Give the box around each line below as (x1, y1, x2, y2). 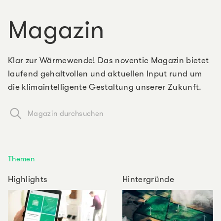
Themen (8, 154, 35, 163)
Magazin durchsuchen (28, 109, 104, 118)
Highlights (8, 174, 48, 184)
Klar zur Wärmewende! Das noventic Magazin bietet (8, 55, 209, 65)
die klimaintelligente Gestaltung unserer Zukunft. (8, 82, 202, 92)
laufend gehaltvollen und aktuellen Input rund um (8, 69, 202, 78)
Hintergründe (122, 174, 175, 184)
